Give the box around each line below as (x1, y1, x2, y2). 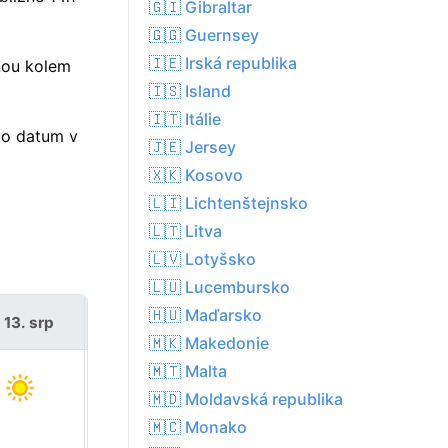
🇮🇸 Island (149, 81, 231, 102)
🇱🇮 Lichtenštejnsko (149, 193, 308, 214)
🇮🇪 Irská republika (149, 53, 297, 74)
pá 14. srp (113, 312, 187, 332)
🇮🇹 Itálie (149, 109, 221, 130)
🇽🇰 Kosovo (149, 165, 243, 186)
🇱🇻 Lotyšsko (149, 249, 256, 270)
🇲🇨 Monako (149, 417, 247, 438)
